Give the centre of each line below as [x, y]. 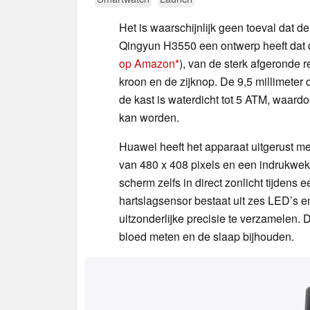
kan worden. [149, 117]
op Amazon [147, 63]
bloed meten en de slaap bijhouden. [207, 236]
